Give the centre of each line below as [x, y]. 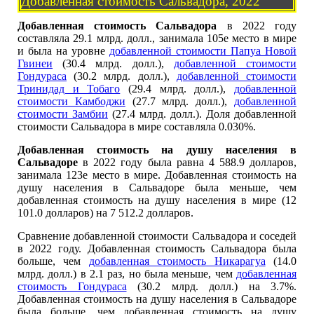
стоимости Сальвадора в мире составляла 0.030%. [137, 127]
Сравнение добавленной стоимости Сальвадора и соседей [157, 236]
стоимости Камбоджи [71, 102]
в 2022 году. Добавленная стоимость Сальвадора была [157, 249]
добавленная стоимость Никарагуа [177, 261]
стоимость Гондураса [72, 287]
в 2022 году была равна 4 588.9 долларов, [187, 163]
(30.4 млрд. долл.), [113, 64]
